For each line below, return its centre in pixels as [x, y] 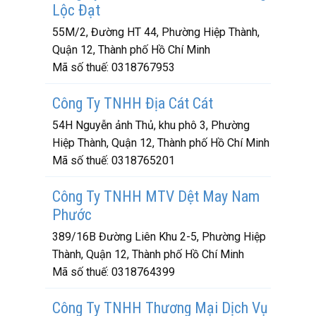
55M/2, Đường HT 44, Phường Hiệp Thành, [156, 32]
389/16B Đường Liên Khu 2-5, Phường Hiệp [159, 237]
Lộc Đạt [76, 10]
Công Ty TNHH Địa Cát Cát [133, 103]
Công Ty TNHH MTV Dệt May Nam [156, 196]
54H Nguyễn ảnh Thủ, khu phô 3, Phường [151, 125]
